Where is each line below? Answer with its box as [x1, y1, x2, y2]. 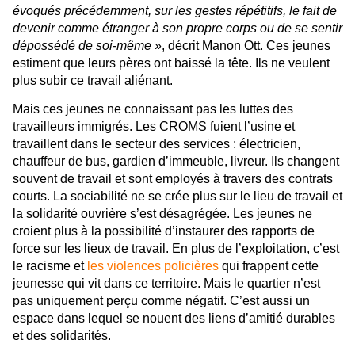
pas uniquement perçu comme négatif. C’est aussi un [13, 293, 310, 307]
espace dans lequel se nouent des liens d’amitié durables [13, 311, 335, 325]
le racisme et [13, 258, 87, 273]
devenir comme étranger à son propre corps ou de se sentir [13, 21, 342, 36]
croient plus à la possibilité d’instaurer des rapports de [13, 223, 315, 238]
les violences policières [87, 258, 219, 273]
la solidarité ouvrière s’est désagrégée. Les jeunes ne [13, 206, 312, 220]
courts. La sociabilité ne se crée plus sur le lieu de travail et [13, 189, 342, 203]
